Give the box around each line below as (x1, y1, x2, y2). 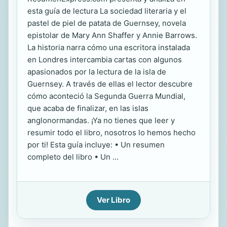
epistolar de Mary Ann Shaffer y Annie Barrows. (27, 30, 197, 40)
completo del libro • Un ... (27, 152, 119, 162)
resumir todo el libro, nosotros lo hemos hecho (27, 128, 196, 137)
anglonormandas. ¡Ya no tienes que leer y (27, 116, 175, 125)
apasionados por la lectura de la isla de (27, 67, 166, 77)
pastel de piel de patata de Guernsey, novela (27, 18, 186, 28)
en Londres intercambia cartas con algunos (27, 55, 182, 64)
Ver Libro (97, 195, 130, 205)
